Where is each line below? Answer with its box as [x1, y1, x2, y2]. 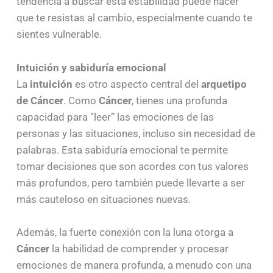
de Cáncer [16, 94, 63, 107]
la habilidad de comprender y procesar [49, 243, 229, 255]
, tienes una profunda [131, 94, 227, 107]
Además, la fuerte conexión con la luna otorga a [16, 226, 233, 239]
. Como [63, 94, 99, 107]
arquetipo [200, 77, 247, 90]
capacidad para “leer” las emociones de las [16, 110, 214, 123]
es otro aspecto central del [72, 77, 201, 90]
